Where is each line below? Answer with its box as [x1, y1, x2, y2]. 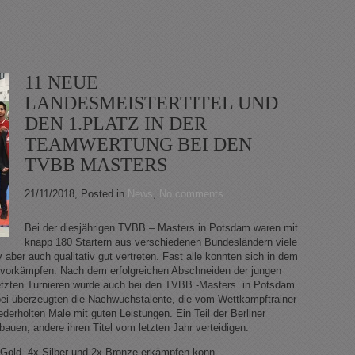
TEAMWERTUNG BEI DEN [25, 134, 252, 155]
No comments [159, 188, 223, 200]
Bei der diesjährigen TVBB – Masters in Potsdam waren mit [25, 222, 298, 235]
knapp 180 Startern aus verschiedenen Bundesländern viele [25, 236, 297, 249]
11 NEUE [25, 72, 98, 94]
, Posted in [74, 188, 128, 200]
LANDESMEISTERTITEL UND [25, 93, 278, 114]
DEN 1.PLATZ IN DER [25, 113, 207, 135]
